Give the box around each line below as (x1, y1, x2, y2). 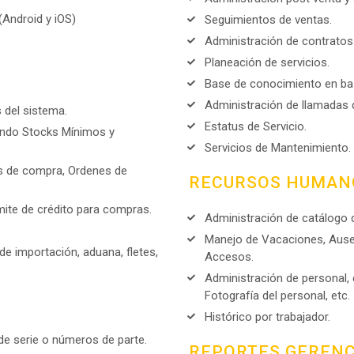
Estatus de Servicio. (205, 119, 307, 134)
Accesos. (205, 250, 254, 264)
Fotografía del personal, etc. (205, 288, 350, 303)
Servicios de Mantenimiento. (205, 141, 351, 155)
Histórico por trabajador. (205, 310, 330, 324)
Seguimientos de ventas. (205, 13, 332, 27)
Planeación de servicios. (205, 55, 330, 70)
